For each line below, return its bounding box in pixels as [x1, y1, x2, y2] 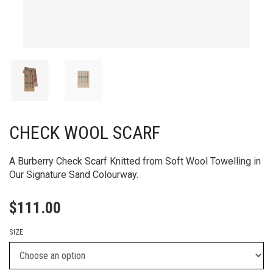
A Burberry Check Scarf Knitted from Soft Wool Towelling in [9, 155, 261, 167]
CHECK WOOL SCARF [9, 122, 160, 143]
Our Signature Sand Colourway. [9, 169, 138, 180]
